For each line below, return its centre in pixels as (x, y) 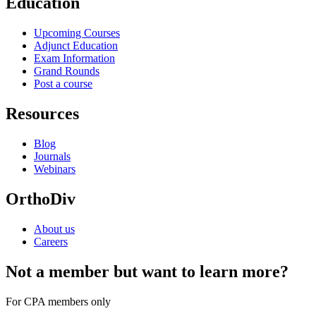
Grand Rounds (67, 71)
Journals (52, 157)
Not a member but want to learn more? (147, 271)
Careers (51, 241)
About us (54, 229)
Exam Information (74, 59)
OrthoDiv (41, 199)
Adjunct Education (76, 46)
